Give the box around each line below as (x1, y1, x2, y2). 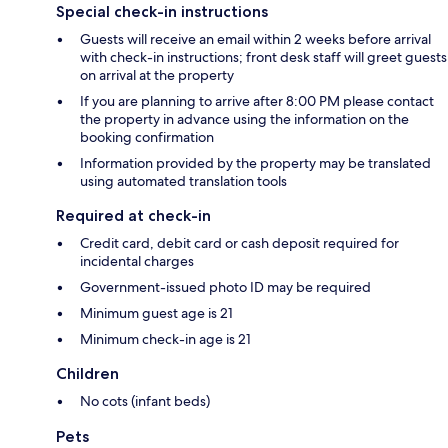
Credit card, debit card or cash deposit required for (80, 233, 399, 252)
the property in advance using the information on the (80, 109, 409, 128)
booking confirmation (80, 127, 214, 146)
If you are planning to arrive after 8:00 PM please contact (80, 91, 434, 110)
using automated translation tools (80, 171, 287, 190)
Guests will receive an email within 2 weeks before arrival (80, 29, 431, 48)
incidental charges (80, 251, 194, 270)
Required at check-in (56, 205, 211, 225)
